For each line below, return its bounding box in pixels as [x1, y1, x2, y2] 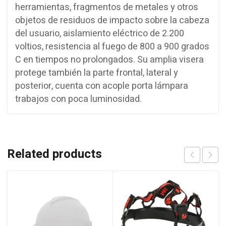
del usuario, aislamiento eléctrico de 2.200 [15, 26, 184, 40]
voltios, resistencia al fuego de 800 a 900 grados [15, 39, 209, 53]
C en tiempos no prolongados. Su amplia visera [15, 52, 204, 67]
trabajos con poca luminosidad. [15, 92, 142, 106]
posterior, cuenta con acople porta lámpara [15, 79, 188, 93]
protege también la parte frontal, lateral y [15, 66, 178, 80]
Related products [7, 145, 102, 163]
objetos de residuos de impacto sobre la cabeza [15, 13, 209, 27]
